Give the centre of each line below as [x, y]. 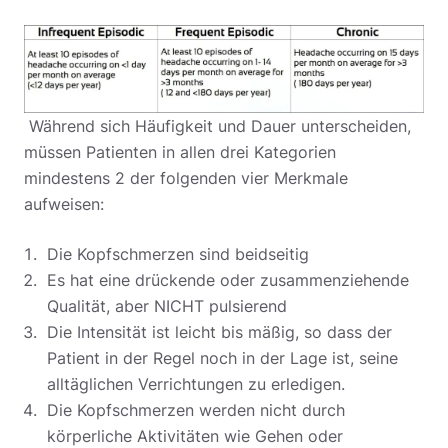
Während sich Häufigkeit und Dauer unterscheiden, [217, 125]
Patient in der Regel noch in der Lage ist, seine [222, 357]
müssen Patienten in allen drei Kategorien [180, 151]
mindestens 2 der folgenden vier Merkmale [186, 177]
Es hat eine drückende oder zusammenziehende [228, 279]
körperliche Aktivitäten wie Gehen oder [195, 435]
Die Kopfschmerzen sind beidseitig [178, 253]
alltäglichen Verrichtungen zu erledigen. [196, 383]
